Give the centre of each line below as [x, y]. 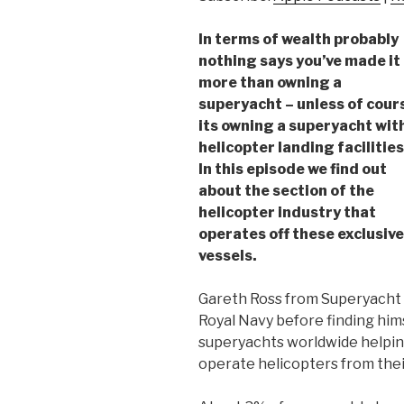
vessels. [228, 255]
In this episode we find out [293, 169]
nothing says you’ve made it [299, 60]
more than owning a [270, 82]
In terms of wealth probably [298, 39]
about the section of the [286, 190]
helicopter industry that [287, 212]
